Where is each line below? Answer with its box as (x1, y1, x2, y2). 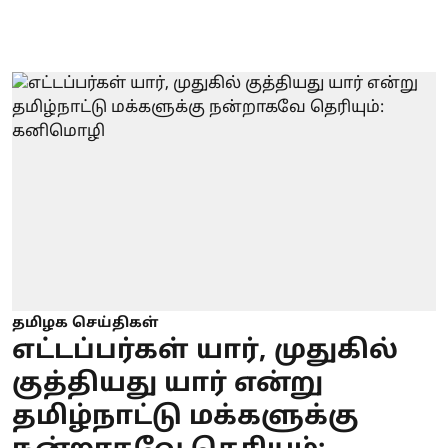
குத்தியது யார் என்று (12, 367, 323, 401)
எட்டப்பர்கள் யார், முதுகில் (12, 334, 398, 368)
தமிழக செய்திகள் (12, 314, 158, 332)
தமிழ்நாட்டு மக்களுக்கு (12, 400, 359, 434)
